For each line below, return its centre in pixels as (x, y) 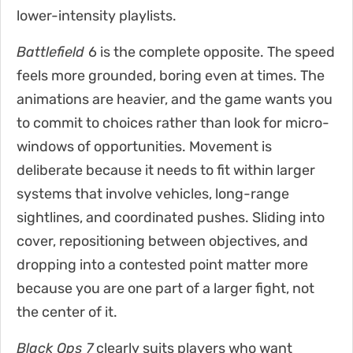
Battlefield (52, 52)
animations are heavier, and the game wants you (175, 99)
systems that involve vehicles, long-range (153, 193)
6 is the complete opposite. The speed (212, 52)
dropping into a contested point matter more (162, 264)
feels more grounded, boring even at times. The (171, 75)
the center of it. (67, 312)
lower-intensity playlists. (97, 15)
